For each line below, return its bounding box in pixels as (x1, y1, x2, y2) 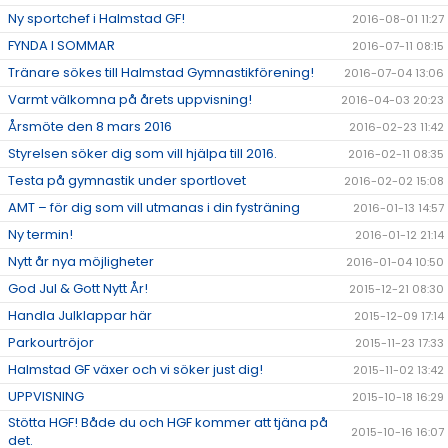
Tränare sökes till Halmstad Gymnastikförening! (8, 63, 314, 83)
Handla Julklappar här (8, 306, 152, 326)
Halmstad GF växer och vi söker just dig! (8, 360, 263, 380)
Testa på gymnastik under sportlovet (8, 171, 246, 191)
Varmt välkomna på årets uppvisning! (8, 90, 252, 110)
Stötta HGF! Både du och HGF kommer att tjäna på (8, 413, 328, 433)
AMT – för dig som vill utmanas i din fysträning (8, 198, 300, 218)
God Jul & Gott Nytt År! (8, 279, 148, 299)
